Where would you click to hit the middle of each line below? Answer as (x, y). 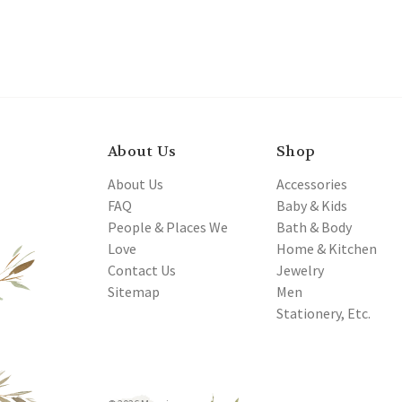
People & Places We (168, 227)
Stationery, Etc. (323, 314)
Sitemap (134, 292)
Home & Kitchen (327, 249)
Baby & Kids (312, 206)
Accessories (312, 184)
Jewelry (300, 271)
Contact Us (142, 271)
